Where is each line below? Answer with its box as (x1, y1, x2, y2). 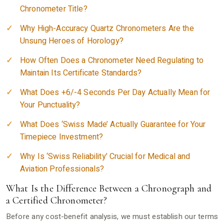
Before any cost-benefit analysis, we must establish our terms (6, 211, 218, 222)
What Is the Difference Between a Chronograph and (6, 182, 212, 194)
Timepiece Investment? (20, 131, 103, 143)
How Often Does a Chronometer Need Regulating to (20, 54, 204, 66)
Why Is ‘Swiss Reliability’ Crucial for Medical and (20, 150, 190, 162)
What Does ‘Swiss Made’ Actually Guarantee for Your (20, 118, 206, 130)
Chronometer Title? (20, 3, 87, 15)
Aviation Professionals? (20, 163, 104, 175)
